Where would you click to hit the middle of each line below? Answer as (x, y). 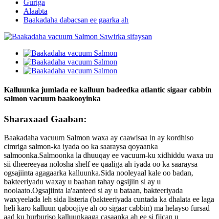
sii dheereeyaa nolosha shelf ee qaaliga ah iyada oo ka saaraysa (101, 164)
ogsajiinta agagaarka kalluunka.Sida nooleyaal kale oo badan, (99, 173)
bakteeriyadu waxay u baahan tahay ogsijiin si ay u (82, 182)
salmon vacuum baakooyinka (52, 99)
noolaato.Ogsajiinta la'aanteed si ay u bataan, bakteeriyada (93, 191)
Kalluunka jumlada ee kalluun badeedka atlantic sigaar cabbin (108, 90)
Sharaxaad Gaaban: (45, 119)
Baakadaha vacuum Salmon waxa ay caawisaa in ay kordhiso (99, 138)
